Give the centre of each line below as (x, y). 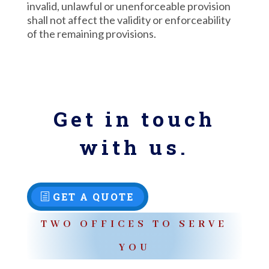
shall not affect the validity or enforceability (128, 20)
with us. (134, 147)
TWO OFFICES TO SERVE (134, 224)
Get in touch (134, 119)
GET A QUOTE (93, 197)
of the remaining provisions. (91, 34)
